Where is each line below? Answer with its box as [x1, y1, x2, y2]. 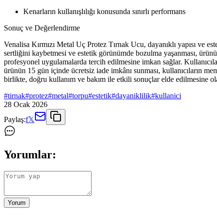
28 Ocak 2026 [4, 100, 47, 109]
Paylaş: [4, 115, 26, 124]
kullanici [155, 92, 181, 100]
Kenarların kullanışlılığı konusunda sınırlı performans [23, 7, 186, 16]
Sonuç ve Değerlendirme [4, 24, 80, 32]
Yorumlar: [4, 148, 56, 161]
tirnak [8, 92, 25, 100]
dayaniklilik [115, 92, 151, 100]
